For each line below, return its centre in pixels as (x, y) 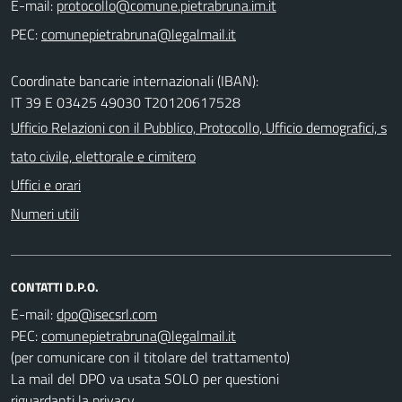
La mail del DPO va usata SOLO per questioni (145, 378)
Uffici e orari (46, 184)
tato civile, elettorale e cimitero (103, 156)
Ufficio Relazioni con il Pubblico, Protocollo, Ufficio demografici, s (199, 127)
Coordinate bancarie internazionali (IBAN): (135, 80)
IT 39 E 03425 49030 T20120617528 (126, 102)
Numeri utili (45, 213)
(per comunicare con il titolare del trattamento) (150, 357)
